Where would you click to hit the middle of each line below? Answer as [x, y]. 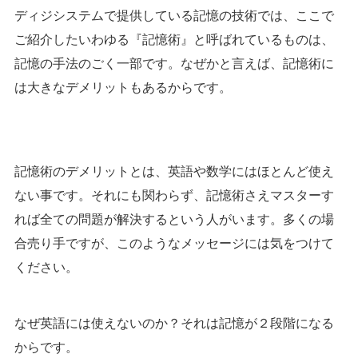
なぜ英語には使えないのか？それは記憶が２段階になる [174, 323]
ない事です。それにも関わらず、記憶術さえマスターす [174, 195]
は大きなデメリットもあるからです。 [123, 87]
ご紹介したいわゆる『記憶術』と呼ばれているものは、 [174, 39]
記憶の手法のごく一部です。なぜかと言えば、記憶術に [174, 63]
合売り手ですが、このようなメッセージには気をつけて [174, 243]
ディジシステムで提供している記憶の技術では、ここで [174, 15]
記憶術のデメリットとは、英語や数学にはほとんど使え [174, 171]
